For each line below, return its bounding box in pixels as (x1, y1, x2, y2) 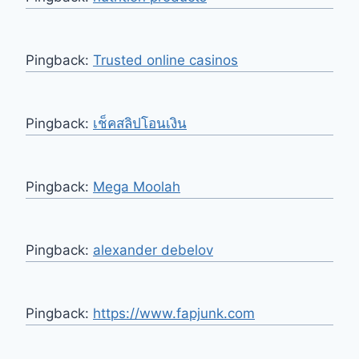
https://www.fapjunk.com (93, 305, 255, 321)
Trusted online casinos (93, 51, 238, 68)
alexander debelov (93, 241, 213, 258)
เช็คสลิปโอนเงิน (93, 115, 187, 131)
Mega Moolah (93, 178, 180, 195)
